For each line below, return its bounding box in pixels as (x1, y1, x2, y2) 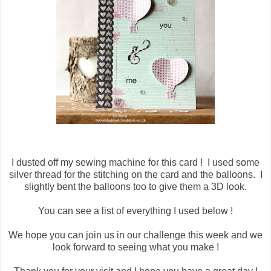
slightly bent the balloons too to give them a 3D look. (24, 181, 247, 192)
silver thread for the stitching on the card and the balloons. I (8, 169, 263, 180)
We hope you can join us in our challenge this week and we (8, 229, 263, 240)
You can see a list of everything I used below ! (38, 205, 233, 216)
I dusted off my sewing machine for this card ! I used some (11, 157, 260, 168)
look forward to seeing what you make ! (52, 241, 219, 252)
